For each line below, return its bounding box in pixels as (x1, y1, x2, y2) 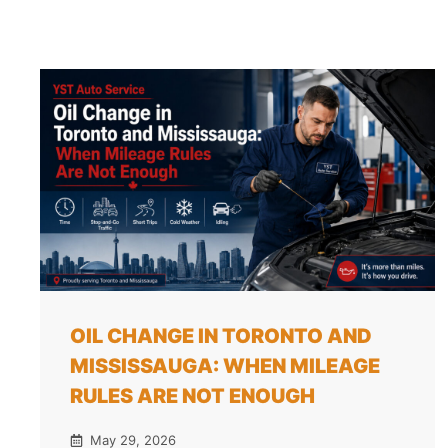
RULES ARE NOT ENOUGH (70, 383, 315, 408)
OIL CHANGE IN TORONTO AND (70, 323, 372, 348)
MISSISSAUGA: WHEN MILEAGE (70, 353, 380, 378)
